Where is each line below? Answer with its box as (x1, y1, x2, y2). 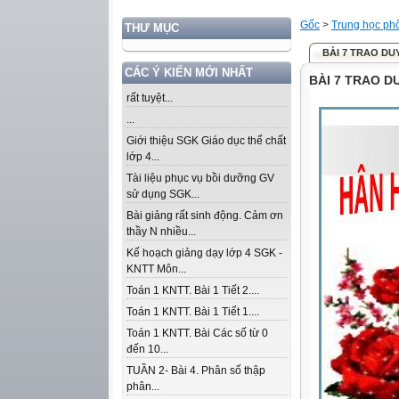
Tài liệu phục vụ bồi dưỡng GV (126, 172, 274, 184)
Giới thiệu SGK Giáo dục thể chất (126, 134, 286, 147)
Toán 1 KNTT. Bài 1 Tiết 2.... (126, 284, 259, 297)
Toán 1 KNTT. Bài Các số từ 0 (126, 327, 268, 339)
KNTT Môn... (126, 263, 186, 275)
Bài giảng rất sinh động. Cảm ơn (126, 209, 283, 222)
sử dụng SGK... (126, 188, 199, 200)
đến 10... (126, 343, 168, 355)
